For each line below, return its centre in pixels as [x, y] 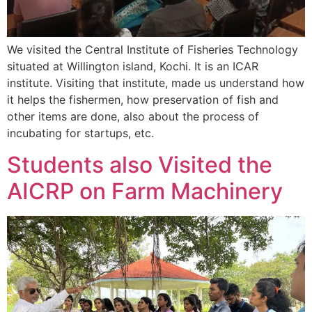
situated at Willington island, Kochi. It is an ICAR [133, 67]
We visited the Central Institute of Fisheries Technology [153, 50]
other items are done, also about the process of [133, 117]
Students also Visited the [140, 164]
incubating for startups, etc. [80, 133]
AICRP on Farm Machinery [145, 191]
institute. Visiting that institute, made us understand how [156, 83]
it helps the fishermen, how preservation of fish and [143, 100]
